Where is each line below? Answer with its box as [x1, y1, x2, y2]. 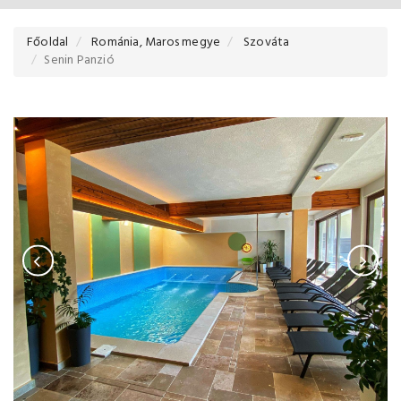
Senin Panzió [44, 50, 115, 71]
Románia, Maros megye [91, 32, 221, 53]
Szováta [243, 32, 290, 53]
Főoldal [27, 32, 69, 53]
